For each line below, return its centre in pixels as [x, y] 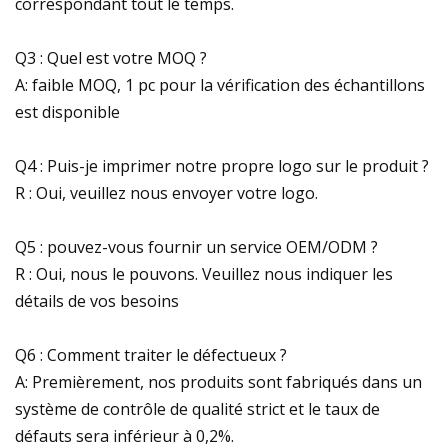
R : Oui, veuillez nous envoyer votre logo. [166, 192]
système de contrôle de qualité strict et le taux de [197, 408]
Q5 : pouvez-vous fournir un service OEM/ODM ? [196, 246]
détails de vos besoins [97, 300]
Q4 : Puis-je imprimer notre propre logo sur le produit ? [222, 165]
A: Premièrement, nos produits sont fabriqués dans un [218, 381]
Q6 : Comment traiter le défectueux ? [151, 354]
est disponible [67, 111]
